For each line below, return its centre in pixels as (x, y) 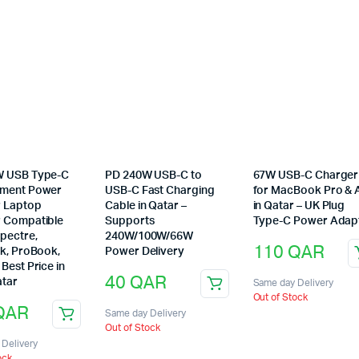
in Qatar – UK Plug (299, 206)
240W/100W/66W (149, 236)
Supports (130, 221)
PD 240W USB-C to (153, 175)
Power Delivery (145, 251)
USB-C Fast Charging (160, 190)
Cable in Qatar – (146, 206)
